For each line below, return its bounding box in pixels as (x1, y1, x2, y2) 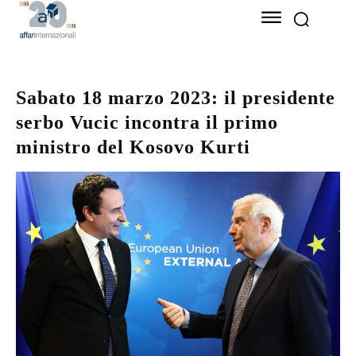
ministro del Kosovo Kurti (16, 137, 250, 158)
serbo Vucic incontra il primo (16, 112, 278, 133)
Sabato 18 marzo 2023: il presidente (16, 87, 335, 109)
